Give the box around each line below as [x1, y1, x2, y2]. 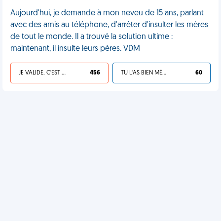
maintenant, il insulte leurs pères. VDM [10, 45, 140, 53]
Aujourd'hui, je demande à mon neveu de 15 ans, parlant [10, 9, 204, 17]
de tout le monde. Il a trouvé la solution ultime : [10, 33, 173, 41]
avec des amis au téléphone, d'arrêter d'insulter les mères [10, 21, 208, 29]
